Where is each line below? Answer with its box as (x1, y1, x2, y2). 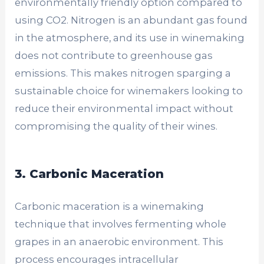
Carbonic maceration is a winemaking (15, 200, 204, 212)
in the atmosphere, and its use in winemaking (15, 32, 245, 44)
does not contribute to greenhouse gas (15, 49, 213, 62)
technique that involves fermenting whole (15, 217, 227, 230)
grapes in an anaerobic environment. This (15, 235, 224, 247)
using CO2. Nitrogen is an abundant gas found (15, 14, 248, 27)
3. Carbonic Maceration (15, 166, 164, 181)
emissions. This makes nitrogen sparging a (15, 67, 232, 80)
